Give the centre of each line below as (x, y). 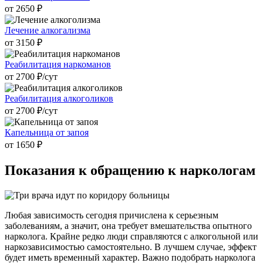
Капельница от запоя (47, 133)
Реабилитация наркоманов (58, 65)
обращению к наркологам (171, 170)
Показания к (46, 170)
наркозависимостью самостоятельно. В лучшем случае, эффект (131, 247)
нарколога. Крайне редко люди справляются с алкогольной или (131, 236)
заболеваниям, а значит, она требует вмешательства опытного (128, 225)
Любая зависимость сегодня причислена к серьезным (112, 215)
